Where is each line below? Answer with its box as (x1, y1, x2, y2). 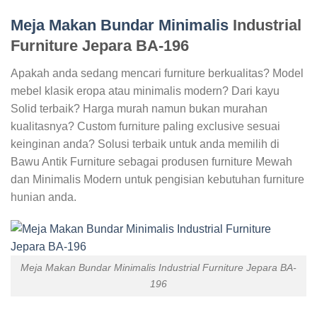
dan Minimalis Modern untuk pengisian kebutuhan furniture (11, 173, 304, 185)
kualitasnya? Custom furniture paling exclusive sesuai (11, 120, 280, 132)
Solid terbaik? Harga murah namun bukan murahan (11, 102, 267, 115)
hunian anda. (11, 190, 76, 203)
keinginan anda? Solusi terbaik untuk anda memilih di (11, 137, 279, 150)
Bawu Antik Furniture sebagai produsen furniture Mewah (11, 155, 292, 168)
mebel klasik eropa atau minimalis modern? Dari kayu (11, 84, 279, 97)
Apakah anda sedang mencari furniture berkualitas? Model (11, 67, 304, 79)
